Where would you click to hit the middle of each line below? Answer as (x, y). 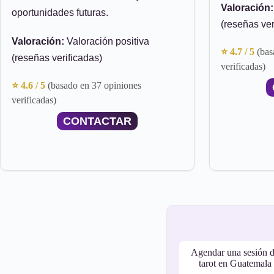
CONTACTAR (97, 121)
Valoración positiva (107, 41)
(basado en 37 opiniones (94, 85)
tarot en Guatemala (235, 263)
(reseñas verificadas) (57, 58)
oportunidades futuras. (60, 13)
